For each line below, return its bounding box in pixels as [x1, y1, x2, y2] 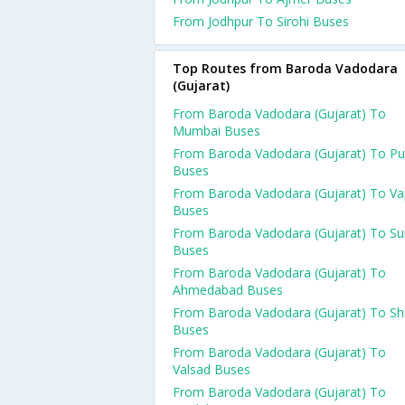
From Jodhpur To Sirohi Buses [173, 13, 349, 30]
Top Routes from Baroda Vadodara [173, 60, 398, 77]
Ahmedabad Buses [173, 281, 283, 298]
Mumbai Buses [173, 122, 260, 139]
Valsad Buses [173, 361, 250, 378]
